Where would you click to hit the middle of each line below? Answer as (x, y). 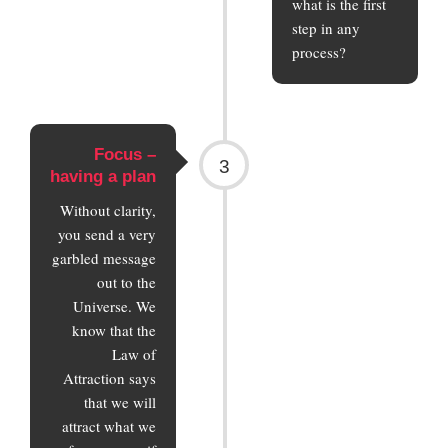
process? (318, 51)
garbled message (104, 257)
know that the (114, 329)
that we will (120, 401)
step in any (325, 27)
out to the (127, 281)
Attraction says (110, 377)
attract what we (109, 425)
